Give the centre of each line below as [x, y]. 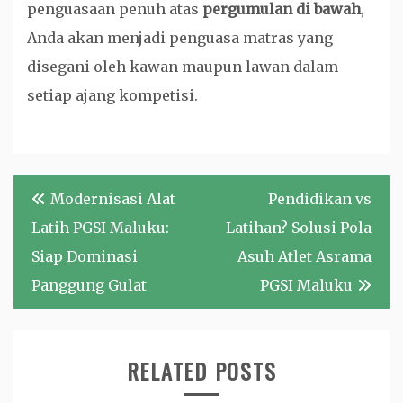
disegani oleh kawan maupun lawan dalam [183, 67]
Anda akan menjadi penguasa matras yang [180, 38]
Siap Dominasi [85, 256]
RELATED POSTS [201, 371]
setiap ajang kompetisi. [112, 95]
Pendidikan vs [320, 199]
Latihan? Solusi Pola [299, 228]
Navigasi [45, 191]
